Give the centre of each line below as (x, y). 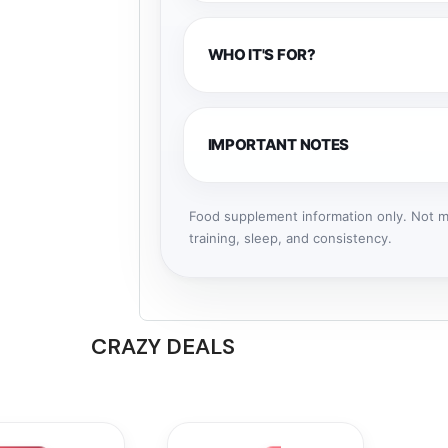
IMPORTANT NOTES (278, 144)
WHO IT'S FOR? (261, 54)
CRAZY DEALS (163, 347)
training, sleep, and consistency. (290, 237)
